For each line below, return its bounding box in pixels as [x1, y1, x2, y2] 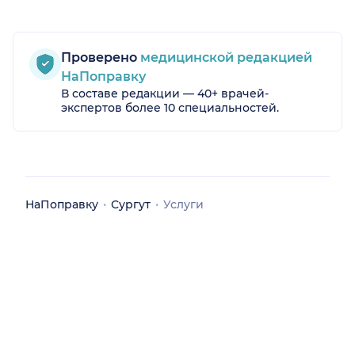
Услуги [163, 197, 204, 212]
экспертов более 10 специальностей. [61, 101, 279, 116]
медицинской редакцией [137, 50, 312, 66]
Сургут [111, 197, 151, 212]
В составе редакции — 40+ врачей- [61, 86, 269, 101]
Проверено [61, 50, 137, 66]
